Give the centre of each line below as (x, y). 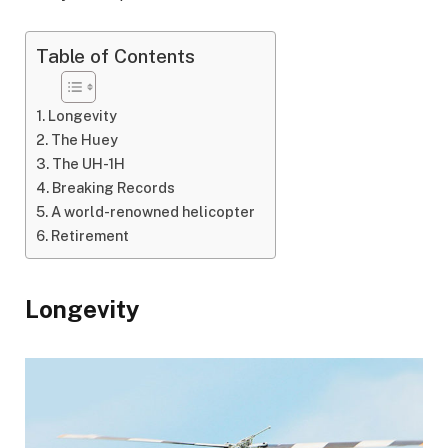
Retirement (89, 235)
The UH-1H (88, 163)
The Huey (84, 139)
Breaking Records (113, 187)
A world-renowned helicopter (152, 211)
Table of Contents (115, 56)
